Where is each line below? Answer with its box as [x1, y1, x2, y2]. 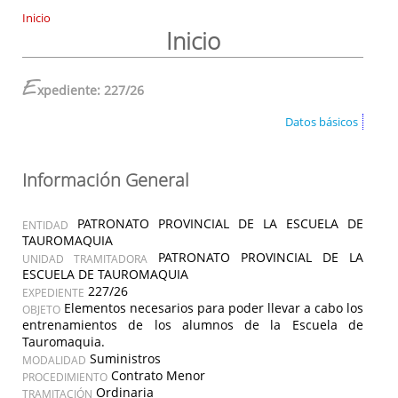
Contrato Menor [111, 367, 205, 385]
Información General [22, 166, 189, 192]
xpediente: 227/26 [37, 81, 144, 99]
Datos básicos [284, 114, 358, 131]
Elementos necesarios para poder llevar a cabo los [64, 299, 364, 317]
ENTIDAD [22, 218, 68, 232]
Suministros [90, 350, 161, 368]
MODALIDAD [22, 353, 86, 367]
